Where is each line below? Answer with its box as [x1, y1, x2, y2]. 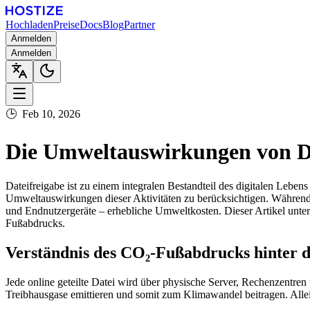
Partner [124, 19, 155, 30]
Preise [53, 19, 80, 30]
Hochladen [6, 19, 53, 30]
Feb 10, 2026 [22, 108, 80, 120]
